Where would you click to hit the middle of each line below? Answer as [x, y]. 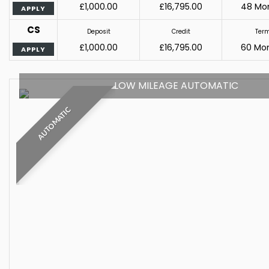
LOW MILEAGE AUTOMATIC [176, 86]
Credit [181, 31]
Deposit [98, 31]
